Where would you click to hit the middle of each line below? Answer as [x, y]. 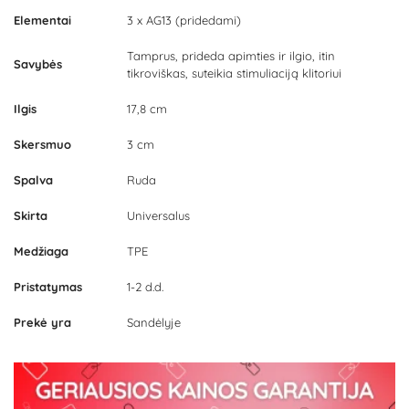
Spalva [33, 180]
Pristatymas [48, 287]
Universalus [158, 216]
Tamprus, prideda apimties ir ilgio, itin [231, 56]
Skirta [31, 216]
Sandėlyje [154, 323]
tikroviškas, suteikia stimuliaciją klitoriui [234, 73]
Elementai [42, 21]
